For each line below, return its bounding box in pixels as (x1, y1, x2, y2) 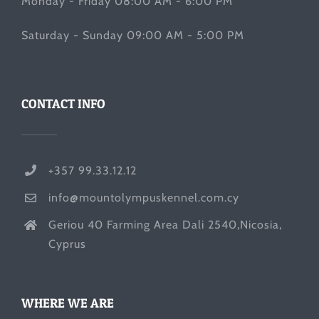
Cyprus (48, 237, 87, 251)
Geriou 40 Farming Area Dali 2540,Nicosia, (48, 218, 283, 232)
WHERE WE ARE (21, 295, 114, 310)
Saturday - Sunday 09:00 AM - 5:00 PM (21, 28, 244, 42)
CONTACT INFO (21, 95, 105, 111)
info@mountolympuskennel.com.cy (48, 191, 240, 205)
